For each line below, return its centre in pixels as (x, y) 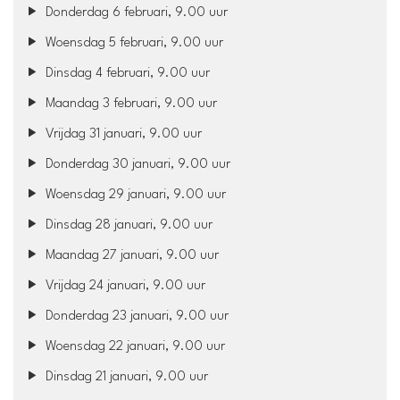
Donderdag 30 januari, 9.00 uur (137, 164)
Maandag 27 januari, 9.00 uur (131, 255)
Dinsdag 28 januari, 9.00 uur (128, 225)
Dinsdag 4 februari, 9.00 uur (126, 73)
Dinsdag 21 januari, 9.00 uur (125, 377)
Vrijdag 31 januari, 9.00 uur (122, 134)
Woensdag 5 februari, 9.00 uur (133, 43)
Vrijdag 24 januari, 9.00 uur (124, 286)
